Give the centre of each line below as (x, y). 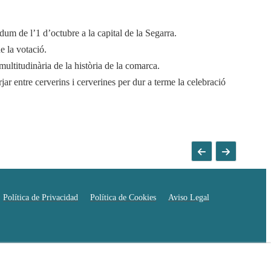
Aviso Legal (189, 197)
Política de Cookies (123, 197)
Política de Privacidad (41, 197)
